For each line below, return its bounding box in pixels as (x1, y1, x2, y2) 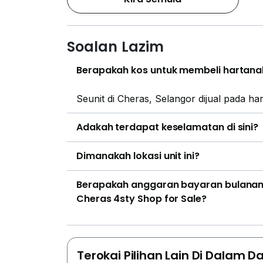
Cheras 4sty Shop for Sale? (76, 192, 207, 205)
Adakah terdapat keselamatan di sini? (76, 120, 259, 134)
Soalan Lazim (67, 37, 164, 56)
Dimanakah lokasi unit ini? (76, 149, 200, 163)
